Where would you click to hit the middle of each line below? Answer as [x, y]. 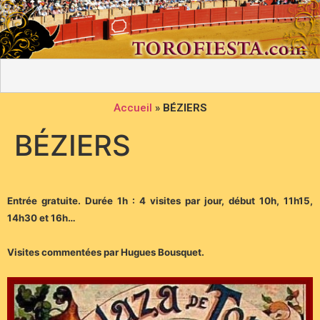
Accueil [132, 108]
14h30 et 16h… [41, 218]
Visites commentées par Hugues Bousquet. [106, 252]
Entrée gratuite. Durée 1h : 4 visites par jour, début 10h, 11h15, [160, 201]
